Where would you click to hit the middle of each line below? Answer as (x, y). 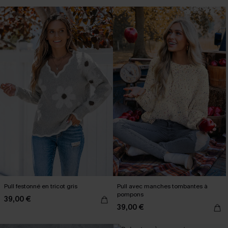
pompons (130, 194)
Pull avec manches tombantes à (162, 186)
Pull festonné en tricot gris (41, 186)
